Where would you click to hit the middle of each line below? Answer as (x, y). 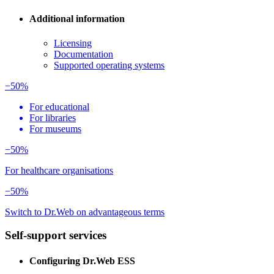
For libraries (53, 117)
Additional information (77, 19)
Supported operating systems (109, 65)
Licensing (73, 43)
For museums (55, 128)
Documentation (83, 54)
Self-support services (56, 235)
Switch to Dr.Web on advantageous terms (85, 212)
